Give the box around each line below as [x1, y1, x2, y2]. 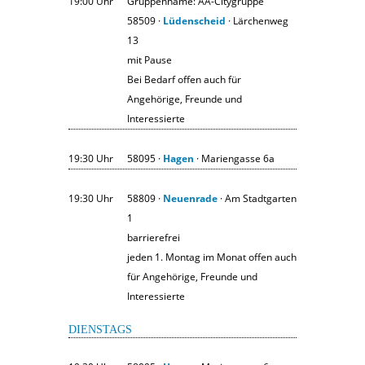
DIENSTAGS [68, 323, 132, 336]
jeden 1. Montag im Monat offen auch [127, 249, 297, 264]
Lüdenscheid [163, 13, 226, 28]
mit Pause [127, 52, 172, 67]
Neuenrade [163, 191, 218, 205]
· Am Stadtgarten [218, 191, 297, 205]
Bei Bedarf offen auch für [127, 72, 241, 86]
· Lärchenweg [226, 13, 288, 28]
